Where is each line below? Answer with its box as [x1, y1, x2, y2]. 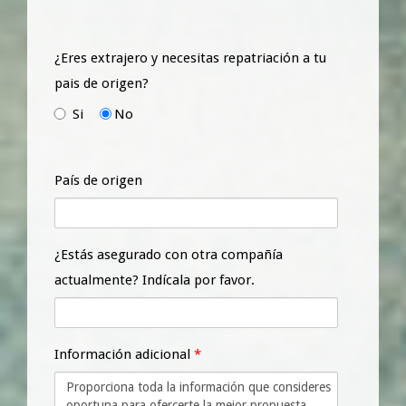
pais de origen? [54, 74, 149, 92]
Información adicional [54, 345, 194, 362]
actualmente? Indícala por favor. [54, 271, 255, 288]
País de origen [54, 171, 142, 188]
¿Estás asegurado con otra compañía [54, 246, 283, 263]
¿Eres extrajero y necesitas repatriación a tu [54, 49, 326, 66]
